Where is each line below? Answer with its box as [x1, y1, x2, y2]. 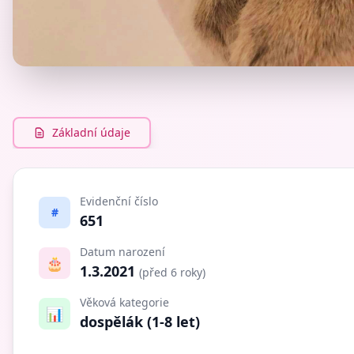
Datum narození [80, 243, 165, 259]
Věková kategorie [80, 294, 169, 310]
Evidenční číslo [80, 193, 158, 209]
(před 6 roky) [139, 264, 205, 280]
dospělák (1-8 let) [80, 311, 200, 331]
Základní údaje [52, 124, 130, 140]
